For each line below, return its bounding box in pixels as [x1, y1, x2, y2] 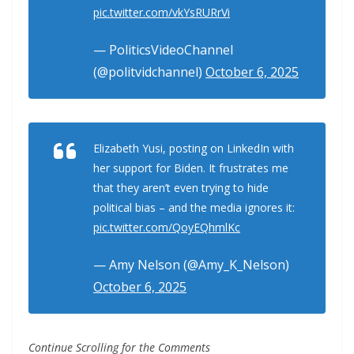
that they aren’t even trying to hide [93, 180, 269, 195]
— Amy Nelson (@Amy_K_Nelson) [93, 256, 289, 273]
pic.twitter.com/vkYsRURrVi [93, 5, 230, 20]
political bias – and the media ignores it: [93, 200, 295, 215]
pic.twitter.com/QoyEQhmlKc [93, 220, 240, 235]
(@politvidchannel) [93, 63, 205, 81]
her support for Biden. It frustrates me [93, 160, 288, 175]
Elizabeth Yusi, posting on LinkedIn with [93, 141, 294, 156]
